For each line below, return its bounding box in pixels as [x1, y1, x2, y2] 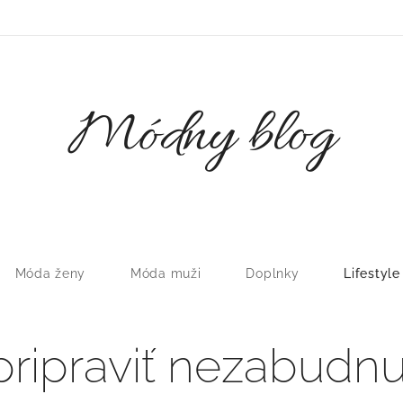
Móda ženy [14, 266, 86, 281]
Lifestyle [344, 266, 400, 281]
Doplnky [246, 266, 300, 281]
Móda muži [130, 266, 201, 281]
